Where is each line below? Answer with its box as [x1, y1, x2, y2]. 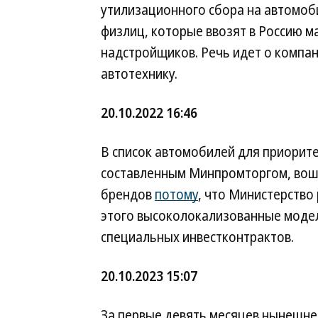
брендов [101, 185, 155, 204]
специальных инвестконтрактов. [101, 228, 294, 246]
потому [155, 185, 198, 204]
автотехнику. [101, 65, 177, 83]
